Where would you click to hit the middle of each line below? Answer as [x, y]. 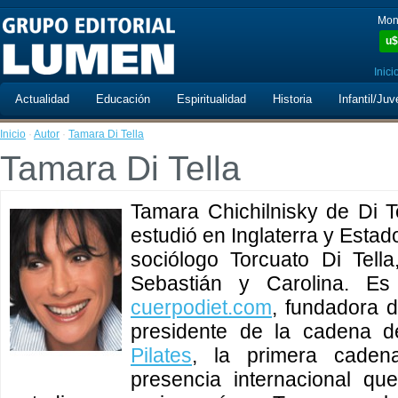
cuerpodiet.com [201, 307]
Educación [123, 99]
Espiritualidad [211, 99]
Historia [292, 99]
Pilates [161, 355]
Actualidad [42, 99]
